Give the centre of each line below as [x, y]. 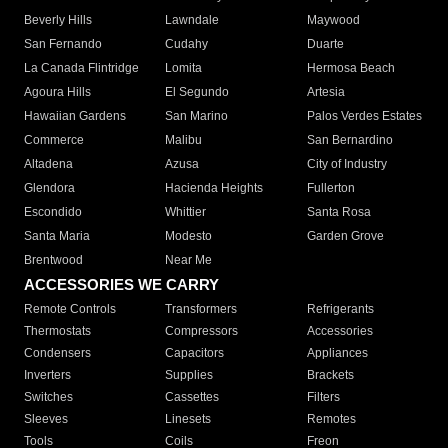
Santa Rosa [338, 212]
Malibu [184, 140]
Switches [48, 397]
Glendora [49, 188]
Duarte [325, 44]
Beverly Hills [58, 20]
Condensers [57, 353]
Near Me [189, 260]
